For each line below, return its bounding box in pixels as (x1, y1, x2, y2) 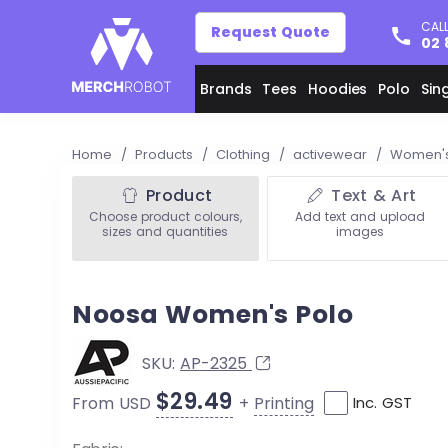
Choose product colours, (88, 208, 242, 225)
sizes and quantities (102, 223, 229, 240)
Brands (199, 79, 252, 99)
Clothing (216, 145, 274, 164)
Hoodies (307, 79, 368, 99)
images (336, 223, 384, 240)
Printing (253, 391, 314, 415)
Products (135, 145, 197, 164)
